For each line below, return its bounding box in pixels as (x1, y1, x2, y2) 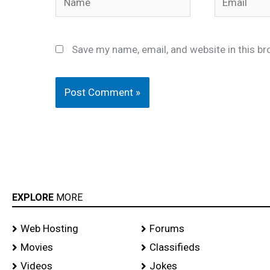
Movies (20, 241, 53, 254)
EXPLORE (12, 192, 56, 204)
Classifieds (149, 241, 200, 254)
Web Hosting (20, 222, 78, 235)
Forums (149, 222, 184, 235)
